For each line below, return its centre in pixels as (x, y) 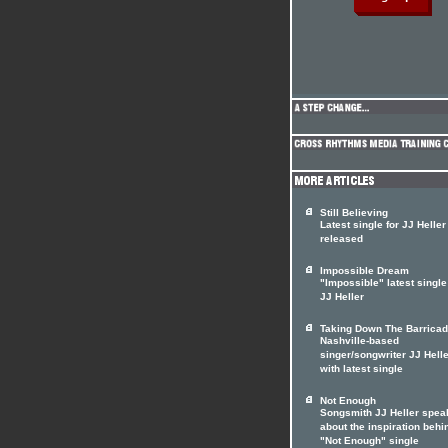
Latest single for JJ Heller (383, 226)
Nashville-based (359, 342)
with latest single (361, 370)
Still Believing (354, 212)
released (341, 240)
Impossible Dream (364, 270)
